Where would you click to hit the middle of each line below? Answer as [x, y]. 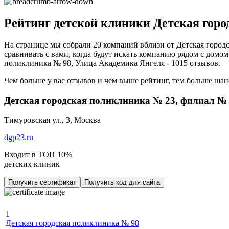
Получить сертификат [42, 182]
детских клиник [32, 164]
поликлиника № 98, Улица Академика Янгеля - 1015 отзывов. [112, 63]
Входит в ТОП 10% [38, 155]
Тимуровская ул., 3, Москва [52, 120]
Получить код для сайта [122, 182]
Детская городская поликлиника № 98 [72, 223]
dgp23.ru [19, 138]
